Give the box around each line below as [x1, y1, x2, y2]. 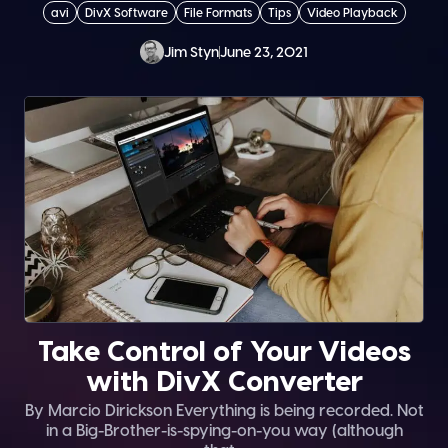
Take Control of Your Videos [37, 332, 411, 366]
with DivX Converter [85, 362, 363, 396]
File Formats [183, 5, 252, 20]
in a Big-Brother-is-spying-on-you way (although [45, 419, 403, 439]
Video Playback [306, 5, 398, 20]
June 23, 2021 [220, 43, 308, 61]
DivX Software [84, 5, 168, 20]
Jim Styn [164, 43, 219, 61]
